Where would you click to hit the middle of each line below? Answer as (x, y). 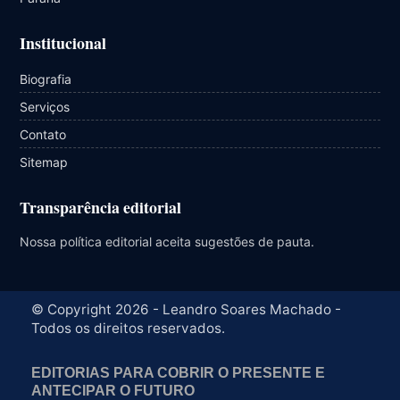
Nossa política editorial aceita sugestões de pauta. (167, 242)
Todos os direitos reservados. (128, 329)
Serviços (45, 106)
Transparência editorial (100, 208)
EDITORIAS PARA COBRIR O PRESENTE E (178, 373)
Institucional (63, 43)
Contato (43, 134)
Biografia (46, 79)
